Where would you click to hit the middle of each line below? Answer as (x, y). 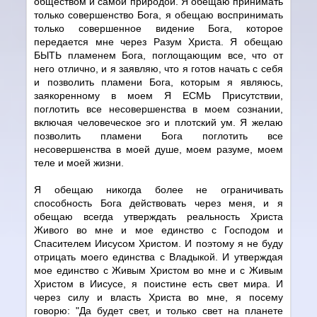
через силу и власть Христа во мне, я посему (158, 297)
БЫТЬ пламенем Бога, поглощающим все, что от (158, 55)
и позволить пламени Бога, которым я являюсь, (158, 82)
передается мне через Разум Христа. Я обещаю (158, 41)
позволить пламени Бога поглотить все (158, 136)
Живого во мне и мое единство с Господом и (158, 230)
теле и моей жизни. (79, 162)
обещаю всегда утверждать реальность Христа (158, 216)
